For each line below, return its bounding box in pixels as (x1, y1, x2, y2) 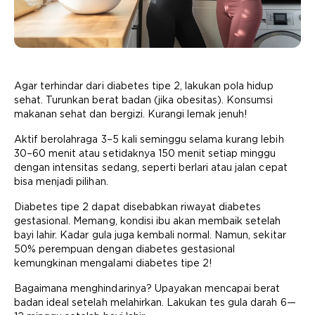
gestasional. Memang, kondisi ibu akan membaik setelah (14, 215, 281, 226)
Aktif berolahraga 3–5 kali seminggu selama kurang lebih (14, 134, 284, 145)
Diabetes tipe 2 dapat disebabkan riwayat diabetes (14, 201, 262, 212)
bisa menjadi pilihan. (14, 176, 108, 187)
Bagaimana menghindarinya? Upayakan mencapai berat (14, 283, 281, 294)
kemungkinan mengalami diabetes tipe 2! (14, 257, 212, 269)
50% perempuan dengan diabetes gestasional (14, 243, 236, 255)
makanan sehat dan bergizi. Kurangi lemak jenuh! (14, 108, 247, 120)
